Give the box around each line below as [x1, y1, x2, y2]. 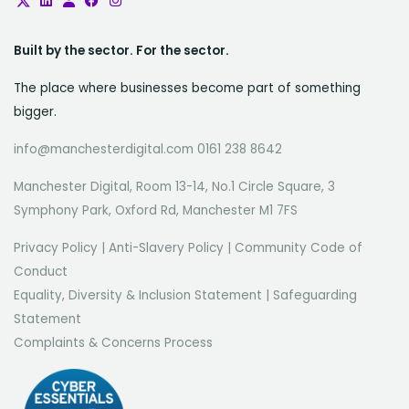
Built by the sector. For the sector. [14, 41, 229, 59]
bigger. [14, 102, 57, 121]
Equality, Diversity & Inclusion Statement [14, 286, 262, 304]
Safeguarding [273, 286, 357, 304]
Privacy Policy [14, 238, 98, 257]
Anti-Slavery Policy [109, 238, 224, 257]
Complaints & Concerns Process [14, 333, 213, 351]
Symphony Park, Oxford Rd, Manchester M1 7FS [14, 201, 298, 219]
